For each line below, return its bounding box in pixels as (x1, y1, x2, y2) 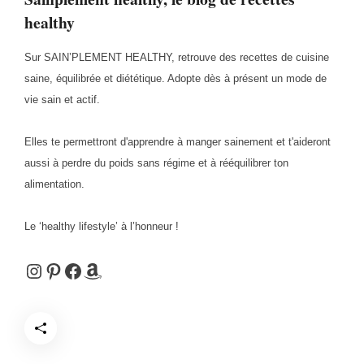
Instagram (24, 258, 110, 281)
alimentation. (24, 177, 84, 190)
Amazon (82, 258, 153, 281)
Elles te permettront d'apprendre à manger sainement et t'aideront (24, 135, 331, 148)
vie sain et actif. (24, 93, 100, 106)
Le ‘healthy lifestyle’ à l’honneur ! (24, 219, 179, 232)
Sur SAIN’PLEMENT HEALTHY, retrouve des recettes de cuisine (24, 50, 329, 63)
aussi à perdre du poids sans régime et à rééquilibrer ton (24, 156, 288, 169)
